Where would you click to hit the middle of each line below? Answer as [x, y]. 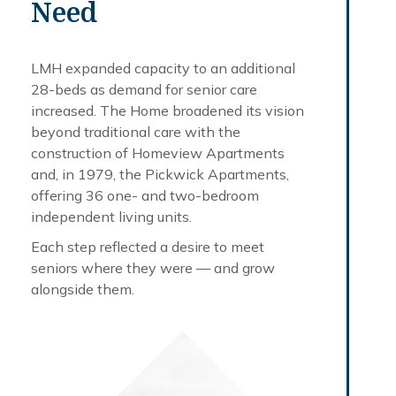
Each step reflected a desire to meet [148, 246]
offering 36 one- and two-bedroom [145, 195]
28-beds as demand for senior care [144, 89]
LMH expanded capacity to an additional [163, 68]
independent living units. [111, 216]
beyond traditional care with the [136, 131]
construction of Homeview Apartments [158, 152]
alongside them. [83, 289]
